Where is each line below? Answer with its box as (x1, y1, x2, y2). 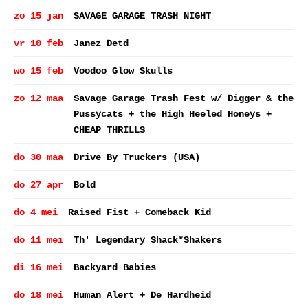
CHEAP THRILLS (74, 124, 145, 135)
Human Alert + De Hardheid (74, 289, 211, 300)
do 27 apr (14, 179, 63, 190)
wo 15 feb (14, 65, 63, 76)
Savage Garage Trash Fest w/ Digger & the (74, 93, 294, 104)
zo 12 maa (14, 93, 63, 104)
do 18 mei (14, 289, 63, 300)
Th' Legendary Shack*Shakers (74, 234, 222, 245)
